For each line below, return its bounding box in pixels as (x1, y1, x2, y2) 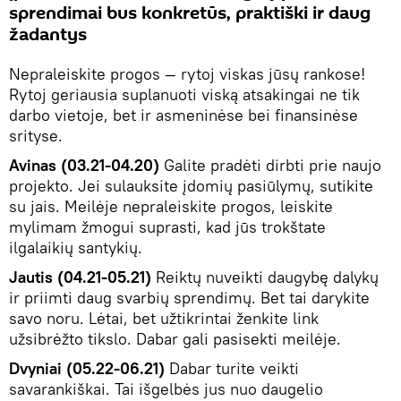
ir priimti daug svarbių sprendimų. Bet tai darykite (9, 287, 370, 308)
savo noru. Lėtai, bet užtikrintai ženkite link (9, 308, 319, 328)
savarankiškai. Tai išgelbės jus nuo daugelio (9, 379, 323, 399)
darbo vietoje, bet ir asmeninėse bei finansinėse (9, 105, 358, 125)
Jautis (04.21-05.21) (9, 267, 151, 287)
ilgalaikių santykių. (9, 237, 142, 258)
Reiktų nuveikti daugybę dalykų (151, 267, 379, 287)
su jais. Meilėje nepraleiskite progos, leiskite (9, 196, 333, 217)
